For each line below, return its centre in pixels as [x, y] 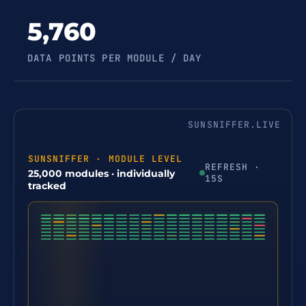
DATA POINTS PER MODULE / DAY [115, 58]
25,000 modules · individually [101, 173]
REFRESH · [232, 167]
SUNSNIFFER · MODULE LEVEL [105, 159]
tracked [47, 186]
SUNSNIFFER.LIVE [234, 125]
